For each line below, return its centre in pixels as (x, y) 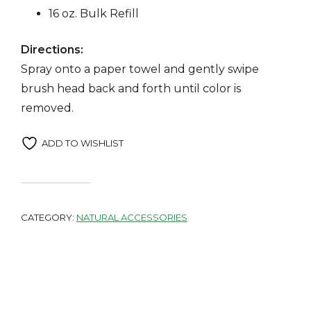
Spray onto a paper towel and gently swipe (140, 69)
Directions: (52, 50)
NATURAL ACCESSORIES (132, 218)
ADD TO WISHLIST (83, 143)
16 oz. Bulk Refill (94, 14)
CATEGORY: (49, 218)
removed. (47, 108)
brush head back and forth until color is (131, 89)
